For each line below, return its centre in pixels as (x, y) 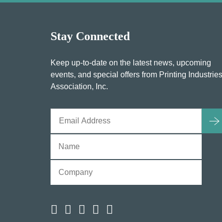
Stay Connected (90, 36)
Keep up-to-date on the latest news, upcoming (131, 62)
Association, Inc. (79, 86)
